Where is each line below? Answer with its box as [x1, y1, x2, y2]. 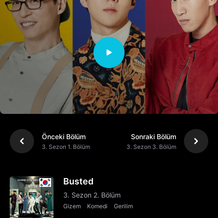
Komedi [87, 202, 108, 210]
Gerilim [114, 202, 133, 210]
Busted [63, 176, 93, 187]
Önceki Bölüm [42, 132, 86, 141]
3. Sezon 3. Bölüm [127, 143, 176, 150]
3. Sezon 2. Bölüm [63, 191, 121, 200]
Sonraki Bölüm [131, 132, 176, 141]
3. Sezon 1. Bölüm [42, 143, 90, 150]
